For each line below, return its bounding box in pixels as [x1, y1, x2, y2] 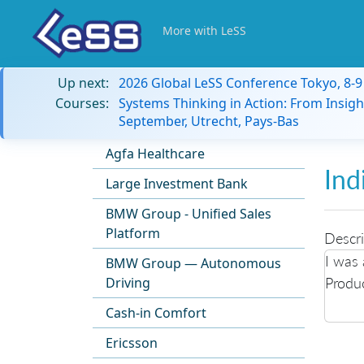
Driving [106, 274, 150, 292]
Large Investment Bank [106, 175, 248, 193]
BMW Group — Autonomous [106, 254, 281, 272]
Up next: [58, 74, 109, 92]
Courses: [55, 94, 109, 112]
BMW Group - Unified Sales [106, 205, 271, 223]
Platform [106, 224, 160, 242]
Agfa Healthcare [106, 145, 205, 162]
